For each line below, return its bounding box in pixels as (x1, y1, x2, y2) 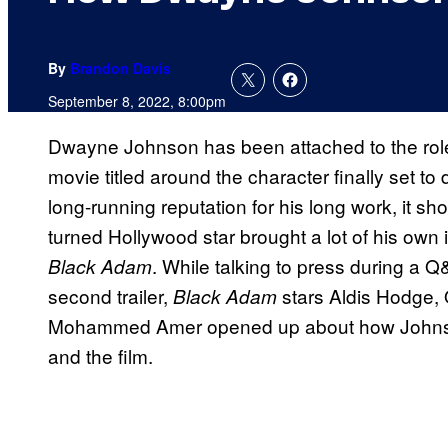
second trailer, (48, 282, 173, 310)
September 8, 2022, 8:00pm (48, 91, 226, 112)
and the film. (48, 342, 153, 370)
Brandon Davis (70, 58, 171, 79)
